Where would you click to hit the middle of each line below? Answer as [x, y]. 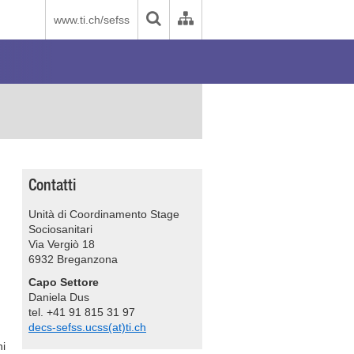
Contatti [52, 185]
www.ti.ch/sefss [92, 20]
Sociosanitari [60, 229]
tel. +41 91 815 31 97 [82, 312]
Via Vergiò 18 [62, 244]
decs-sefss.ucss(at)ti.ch [87, 327]
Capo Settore [64, 282]
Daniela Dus [59, 297]
